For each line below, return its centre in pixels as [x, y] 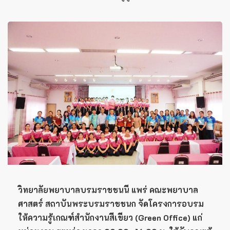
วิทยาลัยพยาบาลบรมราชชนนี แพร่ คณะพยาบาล [108, 189]
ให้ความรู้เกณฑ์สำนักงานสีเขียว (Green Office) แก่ [110, 217]
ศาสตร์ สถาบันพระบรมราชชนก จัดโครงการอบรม [111, 203]
